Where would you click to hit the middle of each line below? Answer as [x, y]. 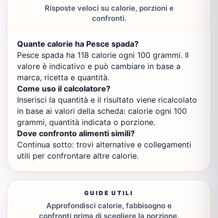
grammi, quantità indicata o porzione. [86, 122]
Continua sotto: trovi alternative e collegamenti [104, 145]
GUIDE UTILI [109, 193]
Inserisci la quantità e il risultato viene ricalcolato [107, 100]
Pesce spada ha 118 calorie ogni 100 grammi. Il [103, 55]
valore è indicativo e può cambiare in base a [99, 66]
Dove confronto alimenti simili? [76, 133]
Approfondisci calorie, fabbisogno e [109, 206]
